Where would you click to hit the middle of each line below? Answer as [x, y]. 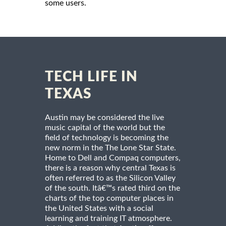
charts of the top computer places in [109, 199]
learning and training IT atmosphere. [108, 219]
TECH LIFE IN [91, 77]
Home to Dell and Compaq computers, [113, 158]
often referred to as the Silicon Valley [110, 178]
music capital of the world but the [105, 128]
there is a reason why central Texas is [110, 168]
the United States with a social [99, 209]
